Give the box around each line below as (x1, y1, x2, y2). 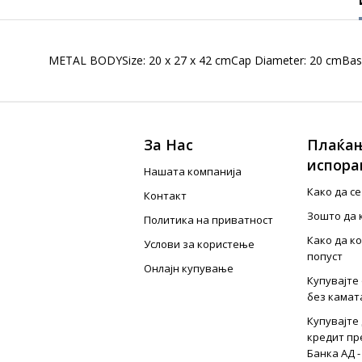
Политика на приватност (144, 213, 274, 227)
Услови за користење (144, 237, 255, 251)
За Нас (144, 135, 194, 154)
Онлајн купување (144, 261, 234, 276)
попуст (306, 249, 343, 263)
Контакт (144, 188, 187, 203)
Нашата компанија (144, 164, 242, 179)
